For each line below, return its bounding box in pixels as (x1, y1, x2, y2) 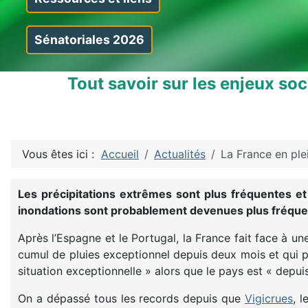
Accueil (101, 146, 139, 161)
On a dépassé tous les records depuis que (18, 291, 245, 305)
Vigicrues (245, 291, 294, 305)
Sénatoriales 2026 (34, 32, 144, 47)
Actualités (154, 146, 206, 161)
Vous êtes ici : (22, 146, 101, 161)
